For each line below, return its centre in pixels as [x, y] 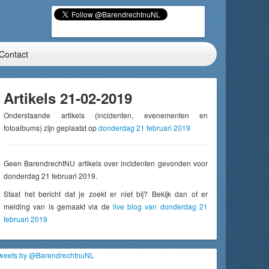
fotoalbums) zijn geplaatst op [51, 128]
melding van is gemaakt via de [58, 206]
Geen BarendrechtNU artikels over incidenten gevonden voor [106, 163]
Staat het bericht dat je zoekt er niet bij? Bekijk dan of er [106, 194]
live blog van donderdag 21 [160, 206]
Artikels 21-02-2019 [68, 98]
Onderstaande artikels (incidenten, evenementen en [106, 115]
